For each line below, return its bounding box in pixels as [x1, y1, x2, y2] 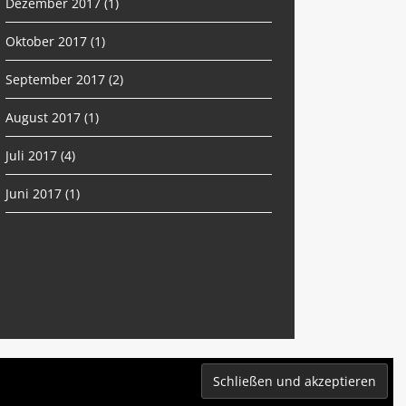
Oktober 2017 [5, 32, 88, 50]
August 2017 [5, 108, 82, 126]
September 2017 [5, 70, 106, 88]
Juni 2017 [5, 184, 63, 202]
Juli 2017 [5, 146, 58, 164]
